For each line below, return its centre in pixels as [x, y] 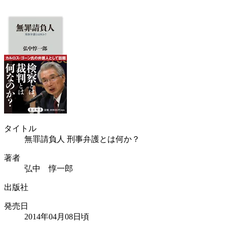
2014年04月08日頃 [57, 216]
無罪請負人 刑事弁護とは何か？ [82, 139]
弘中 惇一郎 [49, 168]
